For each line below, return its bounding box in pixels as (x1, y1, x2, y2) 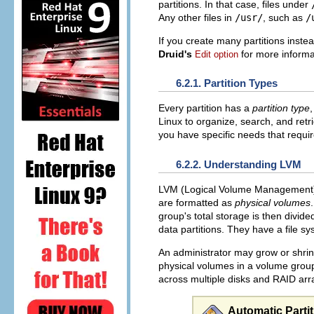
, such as (263, 11, 306, 23)
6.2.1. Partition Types (176, 77, 278, 90)
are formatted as (158, 196, 235, 208)
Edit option (195, 48, 238, 60)
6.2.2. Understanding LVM (176, 158, 301, 170)
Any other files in (158, 11, 235, 23)
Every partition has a (158, 102, 252, 114)
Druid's (158, 48, 192, 60)
